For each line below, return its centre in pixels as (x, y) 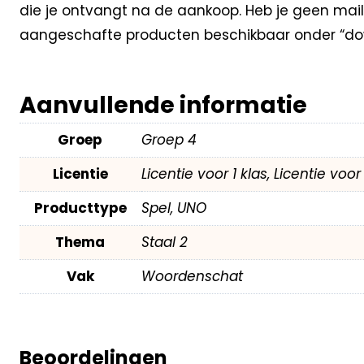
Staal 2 (164, 242)
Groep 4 (169, 139)
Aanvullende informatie (163, 105)
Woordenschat (192, 276)
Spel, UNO (173, 208)
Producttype (80, 208)
